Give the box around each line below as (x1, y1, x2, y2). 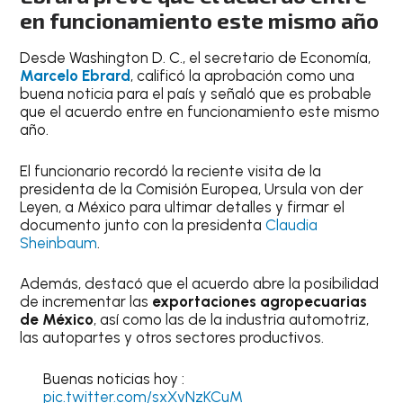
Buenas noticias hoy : (42, 369, 184, 388)
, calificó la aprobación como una (130, 67, 355, 85)
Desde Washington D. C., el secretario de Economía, (20, 49, 372, 67)
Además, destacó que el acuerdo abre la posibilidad (20, 274, 380, 292)
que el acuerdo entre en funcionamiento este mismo (20, 103, 381, 121)
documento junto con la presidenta (20, 215, 266, 234)
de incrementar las (20, 292, 153, 310)
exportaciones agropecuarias (152, 292, 368, 310)
